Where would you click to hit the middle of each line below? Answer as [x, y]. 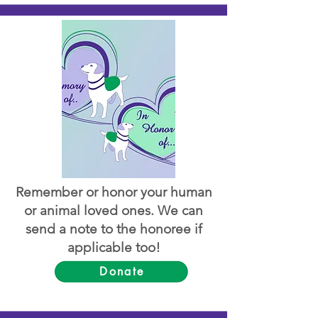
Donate [122, 271]
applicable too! [114, 247]
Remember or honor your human [114, 192]
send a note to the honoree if [114, 229]
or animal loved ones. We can [114, 210]
